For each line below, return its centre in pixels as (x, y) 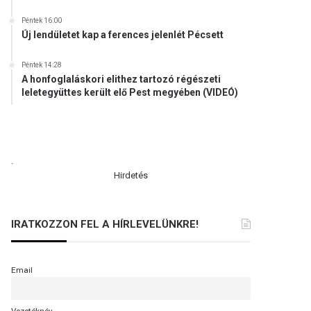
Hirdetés (131, 175)
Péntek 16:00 (42, 20)
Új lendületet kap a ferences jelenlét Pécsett (123, 35)
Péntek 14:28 (42, 65)
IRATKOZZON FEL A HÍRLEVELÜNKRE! (105, 224)
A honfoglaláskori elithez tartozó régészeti (121, 79)
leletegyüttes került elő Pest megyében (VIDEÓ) (130, 92)
